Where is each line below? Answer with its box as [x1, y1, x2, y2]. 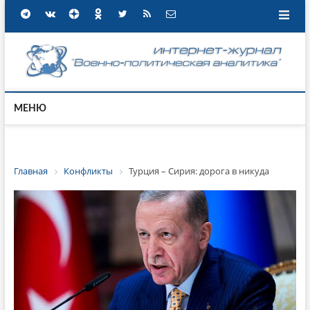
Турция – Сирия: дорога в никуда [128, 165, 269, 177]
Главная [13, 165, 48, 177]
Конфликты [63, 165, 113, 177]
